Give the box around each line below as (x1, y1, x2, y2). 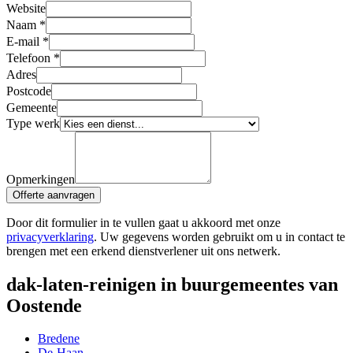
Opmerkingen (6, 172, 75, 186)
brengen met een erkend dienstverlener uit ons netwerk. (6, 243, 281, 258)
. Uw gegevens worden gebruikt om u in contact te (94, 229, 345, 243)
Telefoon (6, 50, 50, 65)
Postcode (6, 84, 51, 98)
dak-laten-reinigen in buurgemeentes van (6, 273, 338, 295)
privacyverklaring (6, 229, 94, 243)
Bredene (38, 332, 80, 346)
